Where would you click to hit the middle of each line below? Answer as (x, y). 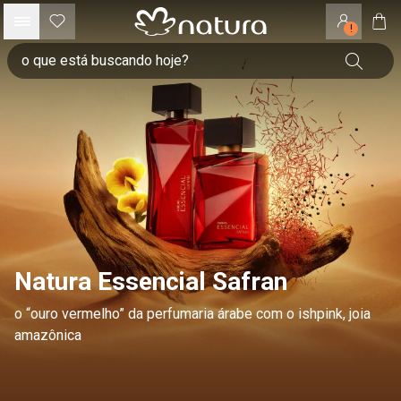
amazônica (48, 335)
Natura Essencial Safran (151, 282)
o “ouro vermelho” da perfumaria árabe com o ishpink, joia (192, 314)
